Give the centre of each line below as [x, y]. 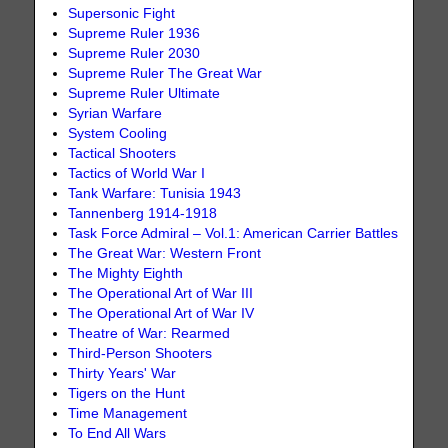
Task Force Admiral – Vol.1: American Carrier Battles [233, 233]
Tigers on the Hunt [127, 393]
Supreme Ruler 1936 [134, 33]
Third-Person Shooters [140, 353]
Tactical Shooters [122, 153]
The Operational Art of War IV [161, 313]
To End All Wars [117, 433]
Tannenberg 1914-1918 [143, 213]
